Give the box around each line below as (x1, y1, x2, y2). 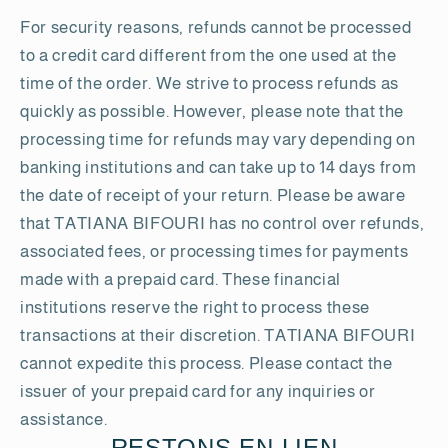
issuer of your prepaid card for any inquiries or (20, 381, 376, 400)
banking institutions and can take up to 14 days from (20, 157, 417, 176)
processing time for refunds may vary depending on (20, 129, 416, 148)
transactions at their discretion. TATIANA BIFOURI (20, 325, 416, 344)
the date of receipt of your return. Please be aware (20, 185, 406, 204)
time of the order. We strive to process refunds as (20, 73, 400, 92)
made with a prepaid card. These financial (20, 269, 342, 288)
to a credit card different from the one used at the (20, 45, 397, 64)
